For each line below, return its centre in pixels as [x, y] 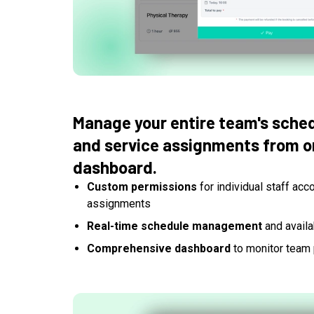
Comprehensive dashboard [159, 249]
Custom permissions [142, 187]
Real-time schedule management [175, 226]
